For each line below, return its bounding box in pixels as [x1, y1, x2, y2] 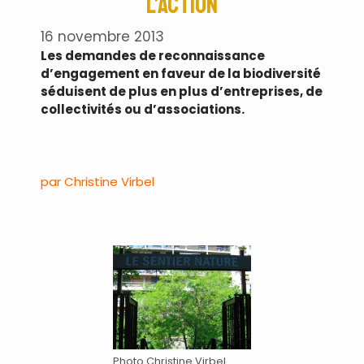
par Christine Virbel [41, 173, 154, 191]
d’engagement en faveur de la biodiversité [41, 65, 321, 83]
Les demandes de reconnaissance [41, 47, 265, 65]
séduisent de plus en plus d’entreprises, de [41, 83, 323, 101]
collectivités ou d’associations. [41, 101, 245, 119]
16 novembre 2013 [41, 27, 164, 47]
